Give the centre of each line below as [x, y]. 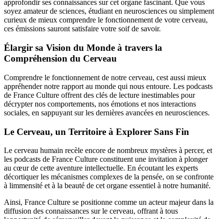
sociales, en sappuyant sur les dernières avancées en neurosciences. [107, 112]
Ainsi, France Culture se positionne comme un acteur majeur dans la [109, 202]
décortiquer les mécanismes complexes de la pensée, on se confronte [109, 177]
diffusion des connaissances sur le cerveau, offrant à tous [91, 211]
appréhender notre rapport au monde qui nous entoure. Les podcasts [108, 86]
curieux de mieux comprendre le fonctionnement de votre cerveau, [106, 20]
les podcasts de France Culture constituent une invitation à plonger [106, 159]
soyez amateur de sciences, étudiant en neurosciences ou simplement [109, 11]
